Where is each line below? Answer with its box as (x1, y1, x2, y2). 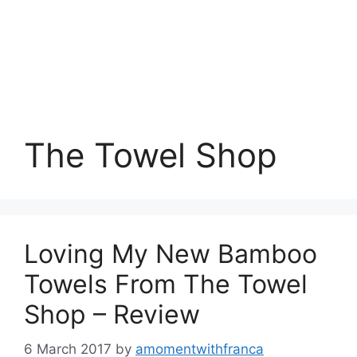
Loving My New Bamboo (24, 238, 317, 269)
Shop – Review (24, 299, 200, 330)
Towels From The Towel (24, 269, 308, 300)
